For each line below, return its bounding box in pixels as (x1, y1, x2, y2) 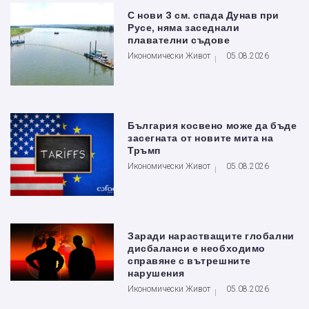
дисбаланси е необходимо (128, 243, 266, 254)
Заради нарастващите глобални (128, 230, 295, 241)
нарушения (128, 268, 186, 279)
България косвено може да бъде (128, 120, 297, 131)
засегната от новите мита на (128, 132, 274, 143)
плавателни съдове (128, 34, 230, 46)
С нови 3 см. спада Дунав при (128, 10, 279, 21)
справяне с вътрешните (128, 255, 251, 266)
